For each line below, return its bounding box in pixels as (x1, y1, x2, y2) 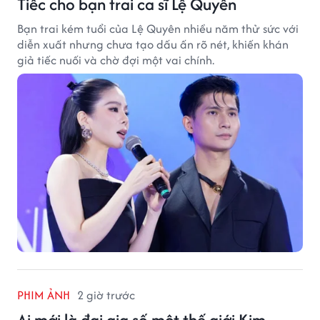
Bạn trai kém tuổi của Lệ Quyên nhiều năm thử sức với (17, 19, 299, 37)
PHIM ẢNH (17, 286, 70, 304)
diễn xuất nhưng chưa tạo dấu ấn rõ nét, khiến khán (17, 35, 289, 53)
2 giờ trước (77, 286, 135, 304)
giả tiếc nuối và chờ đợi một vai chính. (17, 51, 214, 69)
